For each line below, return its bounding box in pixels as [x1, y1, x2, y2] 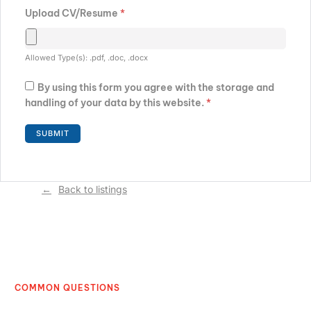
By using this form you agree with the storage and [37, 81, 274, 94]
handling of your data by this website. [25, 96, 206, 110]
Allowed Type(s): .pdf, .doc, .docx [25, 53, 148, 63]
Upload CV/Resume [25, 7, 120, 20]
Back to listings [58, 183, 127, 196]
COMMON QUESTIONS [15, 282, 120, 293]
